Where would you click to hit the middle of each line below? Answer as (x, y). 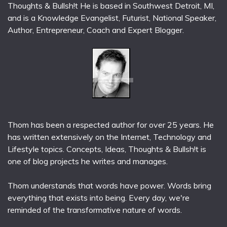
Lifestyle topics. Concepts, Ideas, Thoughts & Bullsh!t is (107, 149)
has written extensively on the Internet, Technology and (109, 137)
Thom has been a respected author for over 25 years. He (111, 125)
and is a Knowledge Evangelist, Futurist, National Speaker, (112, 18)
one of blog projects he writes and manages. (88, 161)
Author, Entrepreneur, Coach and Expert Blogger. (96, 30)
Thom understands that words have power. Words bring (109, 186)
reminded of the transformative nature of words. (95, 210)
